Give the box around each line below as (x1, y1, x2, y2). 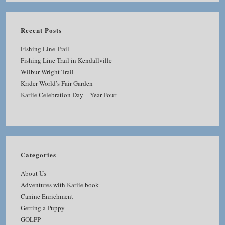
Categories (21, 149, 57, 159)
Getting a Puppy (21, 203, 65, 212)
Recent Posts (21, 25, 62, 35)
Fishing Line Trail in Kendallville (21, 55, 113, 65)
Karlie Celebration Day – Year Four (21, 90, 117, 99)
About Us (21, 168, 47, 178)
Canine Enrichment (21, 191, 74, 201)
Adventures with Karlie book (21, 180, 99, 189)
